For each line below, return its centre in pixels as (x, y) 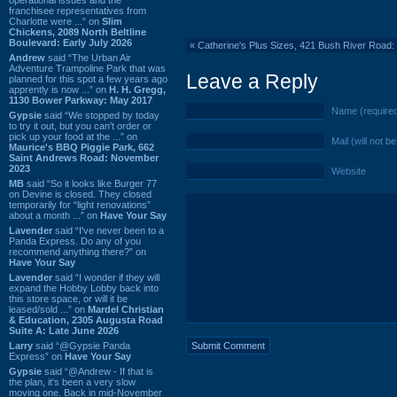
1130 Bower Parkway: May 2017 (81, 100)
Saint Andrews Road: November (84, 157)
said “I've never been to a (108, 230)
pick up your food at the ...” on (73, 136)
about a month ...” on (54, 215)
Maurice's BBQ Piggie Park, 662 (82, 147)
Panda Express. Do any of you (75, 241)
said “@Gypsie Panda (82, 345)
